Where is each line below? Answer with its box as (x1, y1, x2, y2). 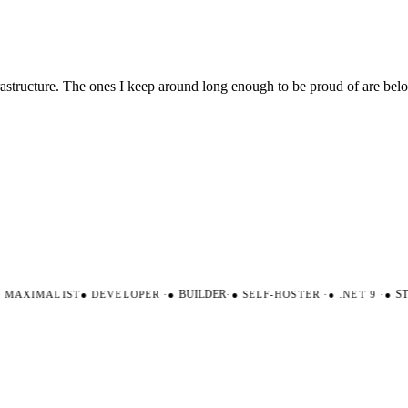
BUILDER (168, 289, 216, 301)
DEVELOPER (76, 289, 153, 301)
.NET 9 (324, 289, 370, 301)
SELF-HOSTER (227, 289, 313, 301)
